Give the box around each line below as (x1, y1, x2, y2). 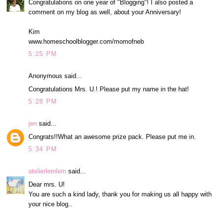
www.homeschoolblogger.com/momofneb (28, 37, 144, 45)
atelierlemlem (28, 167, 67, 175)
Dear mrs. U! (28, 180, 65, 188)
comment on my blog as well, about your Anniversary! (28, 8, 182, 16)
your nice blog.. (28, 200, 73, 208)
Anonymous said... (28, 72, 82, 80)
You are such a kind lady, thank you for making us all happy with (28, 190, 212, 198)
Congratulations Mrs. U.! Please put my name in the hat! (28, 85, 190, 93)
